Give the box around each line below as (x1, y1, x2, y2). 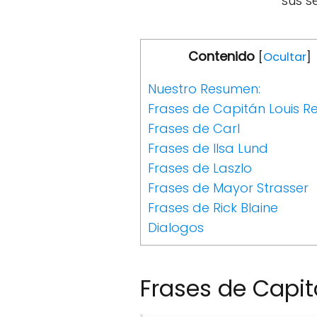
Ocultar (263, 48, 306, 65)
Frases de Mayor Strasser (148, 178, 309, 197)
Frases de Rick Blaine (148, 198, 278, 217)
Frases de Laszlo (148, 158, 252, 177)
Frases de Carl (148, 119, 240, 137)
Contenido (188, 47, 255, 65)
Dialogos (148, 218, 204, 236)
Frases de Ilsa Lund (148, 139, 268, 157)
